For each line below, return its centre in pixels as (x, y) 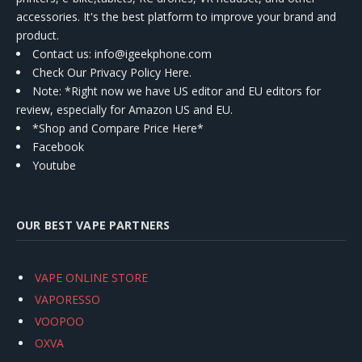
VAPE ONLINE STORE (91, 277)
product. (38, 35)
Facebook (58, 146)
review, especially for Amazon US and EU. (124, 109)
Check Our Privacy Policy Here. (112, 72)
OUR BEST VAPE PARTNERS (93, 225)
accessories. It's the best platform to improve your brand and (176, 16)
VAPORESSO (67, 300)
